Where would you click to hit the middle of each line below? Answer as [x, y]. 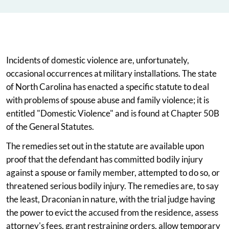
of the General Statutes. [50, 126]
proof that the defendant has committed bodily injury [105, 159]
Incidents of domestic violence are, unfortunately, [98, 60]
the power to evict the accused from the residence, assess [112, 212]
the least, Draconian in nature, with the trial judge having [111, 199]
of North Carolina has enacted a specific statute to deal [108, 86]
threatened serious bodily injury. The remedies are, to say [112, 186]
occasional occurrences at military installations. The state [111, 73]
